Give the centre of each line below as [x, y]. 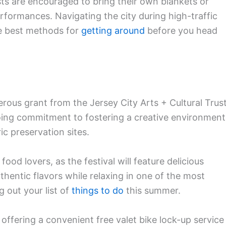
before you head [181, 31]
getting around [113, 31]
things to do [98, 190]
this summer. [152, 190]
